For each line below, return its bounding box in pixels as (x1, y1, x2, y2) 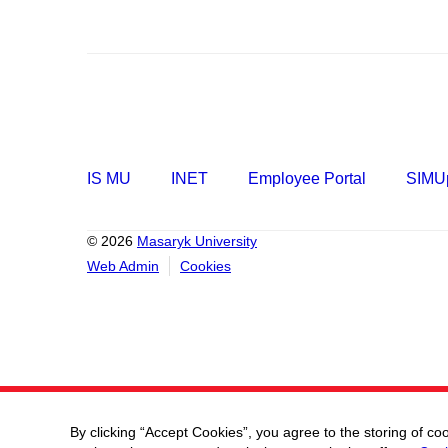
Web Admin (87, 258, 159, 274)
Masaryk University (137, 233, 257, 249)
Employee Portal (248, 170, 366, 187)
